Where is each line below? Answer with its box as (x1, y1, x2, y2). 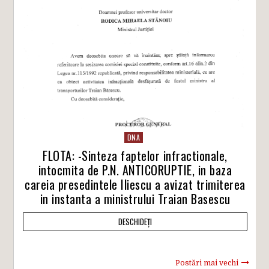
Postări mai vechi (175, 258, 238, 267)
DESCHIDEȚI (118, 215, 152, 228)
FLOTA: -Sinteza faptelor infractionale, (43, 146, 228, 165)
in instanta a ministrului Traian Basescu (40, 189, 231, 208)
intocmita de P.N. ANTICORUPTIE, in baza (38, 160, 232, 179)
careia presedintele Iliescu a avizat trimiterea (25, 175, 246, 193)
